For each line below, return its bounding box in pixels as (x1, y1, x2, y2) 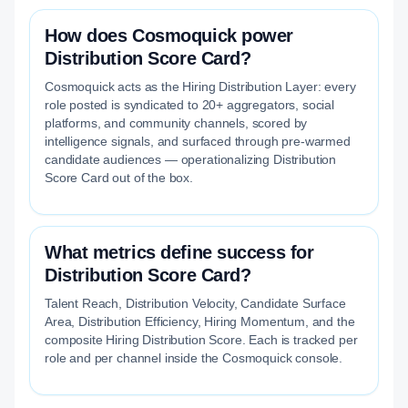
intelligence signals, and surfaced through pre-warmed (45, 134, 351, 148)
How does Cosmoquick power (45, 25, 293, 46)
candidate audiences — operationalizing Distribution (45, 152, 337, 167)
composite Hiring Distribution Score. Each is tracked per (45, 332, 358, 347)
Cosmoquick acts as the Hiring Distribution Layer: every (45, 79, 356, 94)
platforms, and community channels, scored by (45, 116, 308, 130)
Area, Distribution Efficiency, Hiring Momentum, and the (45, 314, 355, 329)
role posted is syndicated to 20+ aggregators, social (45, 97, 334, 112)
